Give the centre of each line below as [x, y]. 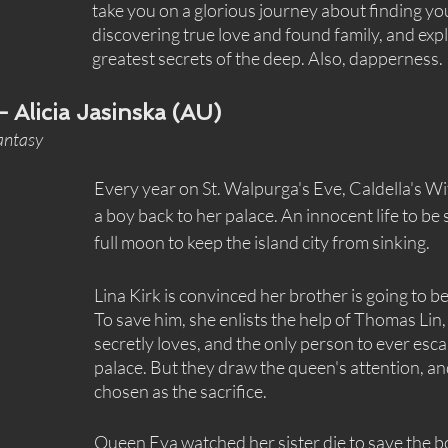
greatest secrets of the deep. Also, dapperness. [267, 58]
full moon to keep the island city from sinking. [262, 242]
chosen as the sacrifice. [180, 391]
